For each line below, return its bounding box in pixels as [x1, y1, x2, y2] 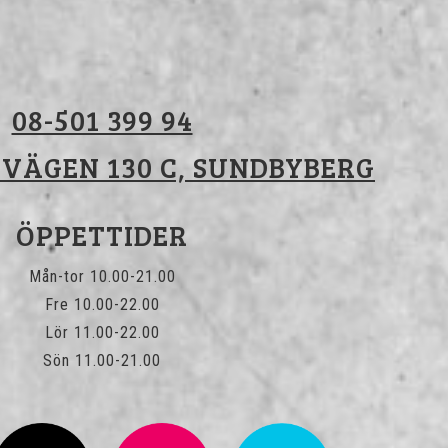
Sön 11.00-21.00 [43, 351, 161, 371]
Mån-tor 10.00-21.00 [28, 267, 176, 287]
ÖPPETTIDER [16, 215, 188, 254]
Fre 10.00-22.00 [44, 295, 160, 315]
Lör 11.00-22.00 [44, 323, 160, 343]
